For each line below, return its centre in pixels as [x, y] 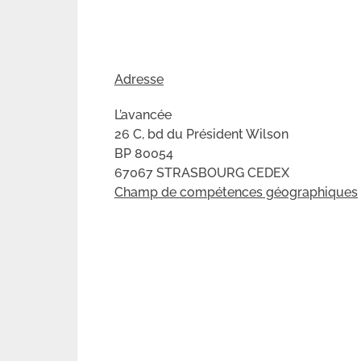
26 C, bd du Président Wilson [201, 134]
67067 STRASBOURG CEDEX [202, 173]
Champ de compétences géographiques [236, 192]
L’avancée [143, 115]
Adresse [139, 79]
